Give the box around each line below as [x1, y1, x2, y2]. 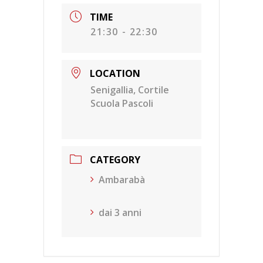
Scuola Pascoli [90, 97, 153, 110]
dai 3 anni [99, 206, 141, 219]
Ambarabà [99, 173, 145, 186]
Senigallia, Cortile [90, 83, 169, 96]
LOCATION [90, 67, 140, 80]
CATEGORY [90, 153, 140, 166]
